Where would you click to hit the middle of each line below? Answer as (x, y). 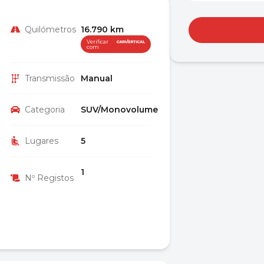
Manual (97, 78)
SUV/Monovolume (119, 110)
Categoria (45, 110)
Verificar (98, 42)
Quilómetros (50, 29)
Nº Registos (49, 178)
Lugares (42, 141)
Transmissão (50, 78)
